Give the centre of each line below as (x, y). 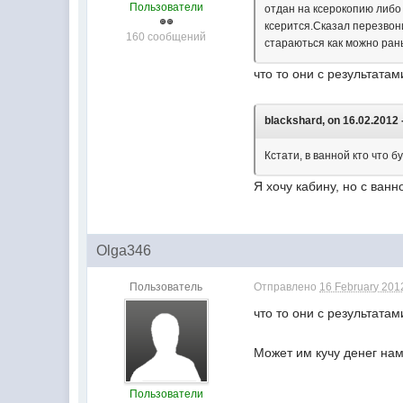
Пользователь (166, 287)
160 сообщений (166, 37)
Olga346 (124, 251)
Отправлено (287, 287)
